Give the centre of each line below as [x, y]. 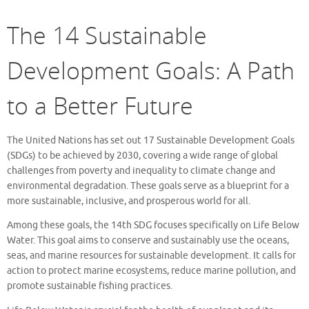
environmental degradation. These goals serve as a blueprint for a [148, 186]
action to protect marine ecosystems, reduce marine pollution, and [151, 271]
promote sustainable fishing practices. [90, 286]
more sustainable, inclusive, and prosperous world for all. [129, 201]
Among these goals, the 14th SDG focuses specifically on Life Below [153, 226]
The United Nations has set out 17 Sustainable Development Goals [151, 140]
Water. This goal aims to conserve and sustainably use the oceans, [148, 241]
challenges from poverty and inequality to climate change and [141, 170]
